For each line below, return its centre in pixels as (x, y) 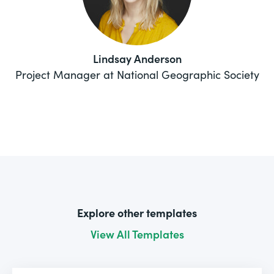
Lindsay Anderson (137, 58)
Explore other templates (137, 212)
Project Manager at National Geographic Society (137, 74)
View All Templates (137, 234)
